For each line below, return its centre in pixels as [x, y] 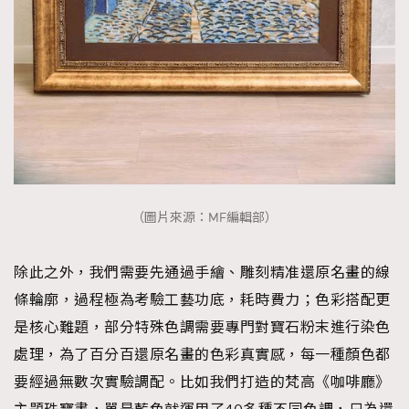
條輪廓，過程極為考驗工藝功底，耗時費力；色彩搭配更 [202, 300]
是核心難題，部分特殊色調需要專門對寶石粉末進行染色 [202, 327]
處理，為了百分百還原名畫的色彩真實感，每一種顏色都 [202, 355]
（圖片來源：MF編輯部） [204, 218]
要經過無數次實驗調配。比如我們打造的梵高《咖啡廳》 [202, 382]
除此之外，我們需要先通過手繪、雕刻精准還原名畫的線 [202, 273]
